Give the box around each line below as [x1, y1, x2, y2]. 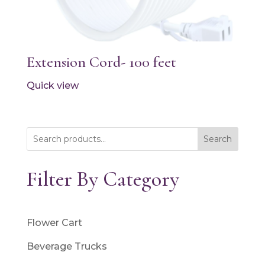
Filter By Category [26, 166, 179, 192]
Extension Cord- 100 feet [26, 52, 176, 71]
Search [203, 134, 232, 145]
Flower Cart [26, 217, 82, 229]
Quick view [26, 79, 79, 91]
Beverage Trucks [26, 241, 107, 253]
